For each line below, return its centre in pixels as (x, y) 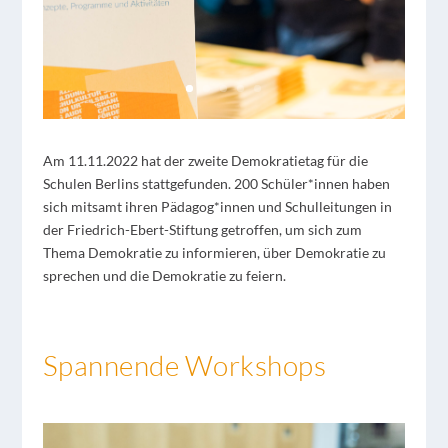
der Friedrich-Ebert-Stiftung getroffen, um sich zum (202, 229)
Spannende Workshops (184, 364)
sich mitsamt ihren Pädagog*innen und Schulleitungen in (217, 206)
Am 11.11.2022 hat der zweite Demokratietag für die (205, 160)
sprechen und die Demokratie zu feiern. (164, 275)
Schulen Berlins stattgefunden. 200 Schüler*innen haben (216, 183)
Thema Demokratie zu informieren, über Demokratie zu (214, 252)
